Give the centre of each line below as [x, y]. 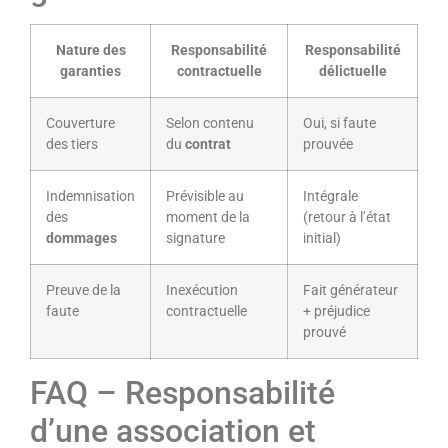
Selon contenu [210, 123]
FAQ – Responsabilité [182, 392]
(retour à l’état [347, 217]
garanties [90, 71]
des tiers [72, 144]
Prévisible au [205, 196]
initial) [322, 238]
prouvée [328, 144]
